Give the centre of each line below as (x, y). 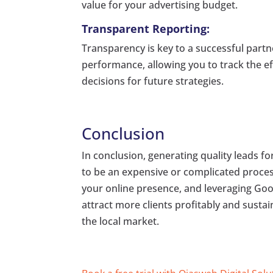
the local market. (121, 222)
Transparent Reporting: (146, 29)
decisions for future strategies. (153, 81)
